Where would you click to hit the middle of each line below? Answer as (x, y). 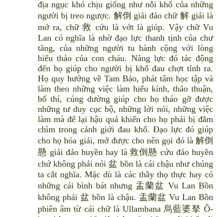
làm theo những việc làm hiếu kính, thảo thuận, (125, 89)
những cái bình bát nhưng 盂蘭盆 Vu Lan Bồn (125, 186)
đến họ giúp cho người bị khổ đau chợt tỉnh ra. (125, 69)
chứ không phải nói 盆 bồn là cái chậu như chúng (125, 164)
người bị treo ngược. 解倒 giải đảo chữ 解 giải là (125, 16)
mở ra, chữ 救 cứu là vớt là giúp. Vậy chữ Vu (125, 27)
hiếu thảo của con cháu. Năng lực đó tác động (125, 58)
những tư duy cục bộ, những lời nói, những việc (125, 109)
